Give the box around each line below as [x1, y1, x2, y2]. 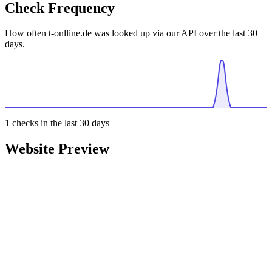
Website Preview [5, 141, 109, 157]
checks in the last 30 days [10, 118, 109, 129]
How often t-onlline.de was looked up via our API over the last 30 [5, 28, 257, 39]
